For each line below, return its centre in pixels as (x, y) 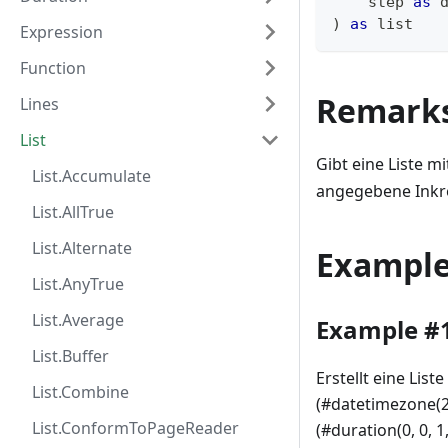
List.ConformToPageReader (135, 428)
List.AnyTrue (78, 284)
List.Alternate (82, 248)
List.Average (78, 320)
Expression (61, 32)
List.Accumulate (91, 176)
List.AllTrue (73, 212)
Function (53, 68)
